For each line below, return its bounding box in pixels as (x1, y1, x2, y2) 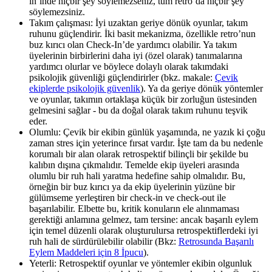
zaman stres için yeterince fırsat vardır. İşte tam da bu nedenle (29, 137, 263, 148)
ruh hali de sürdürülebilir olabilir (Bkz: (29, 236, 178, 246)
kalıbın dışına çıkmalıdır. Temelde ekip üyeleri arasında (29, 159, 239, 170)
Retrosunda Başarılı (178, 236, 254, 246)
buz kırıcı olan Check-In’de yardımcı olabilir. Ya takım (29, 39, 237, 50)
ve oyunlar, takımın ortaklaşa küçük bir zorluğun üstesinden (29, 93, 257, 104)
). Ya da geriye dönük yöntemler (140, 83, 263, 93)
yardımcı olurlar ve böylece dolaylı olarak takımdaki (29, 61, 228, 72)
